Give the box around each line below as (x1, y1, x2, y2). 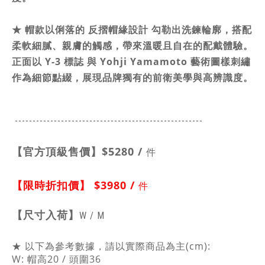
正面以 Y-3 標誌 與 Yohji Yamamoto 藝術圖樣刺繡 (12, 55, 251, 68)
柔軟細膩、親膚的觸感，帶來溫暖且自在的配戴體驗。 (12, 39, 253, 52)
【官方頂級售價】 (12, 144, 102, 159)
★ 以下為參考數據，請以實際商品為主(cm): (12, 240, 211, 253)
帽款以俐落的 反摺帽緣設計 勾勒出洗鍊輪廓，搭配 (25, 23, 252, 36)
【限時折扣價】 (12, 178, 94, 192)
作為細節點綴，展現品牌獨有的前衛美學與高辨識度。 (12, 71, 253, 84)
